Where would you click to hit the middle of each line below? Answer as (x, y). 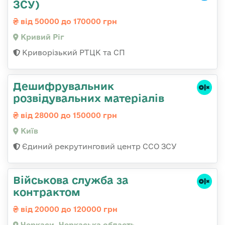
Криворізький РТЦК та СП (73, 52)
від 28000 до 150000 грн (68, 115)
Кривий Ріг (41, 37)
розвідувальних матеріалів (89, 98)
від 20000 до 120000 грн (68, 209)
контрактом (47, 192)
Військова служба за (71, 180)
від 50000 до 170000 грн (68, 21)
